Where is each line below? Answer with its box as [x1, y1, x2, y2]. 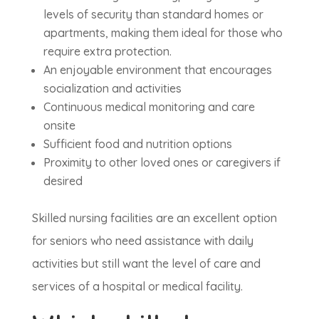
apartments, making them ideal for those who [43, 26, 283, 41]
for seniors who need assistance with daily [31, 234, 253, 249]
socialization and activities [43, 81, 182, 96]
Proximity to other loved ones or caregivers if [43, 155, 281, 170]
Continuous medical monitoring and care [43, 100, 255, 115]
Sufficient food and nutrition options [43, 137, 232, 152]
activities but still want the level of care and [31, 256, 261, 271]
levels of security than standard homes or [43, 7, 263, 22]
